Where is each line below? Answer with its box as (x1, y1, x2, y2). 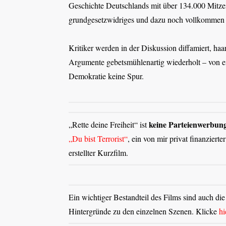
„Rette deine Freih (69, 119, 127, 130)
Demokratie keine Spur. (69, 70, 144, 81)
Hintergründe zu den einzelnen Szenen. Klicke (69, 206, 219, 217)
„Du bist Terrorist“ (69, 133, 128, 144)
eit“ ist (127, 119, 149, 130)
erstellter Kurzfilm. (69, 147, 129, 158)
